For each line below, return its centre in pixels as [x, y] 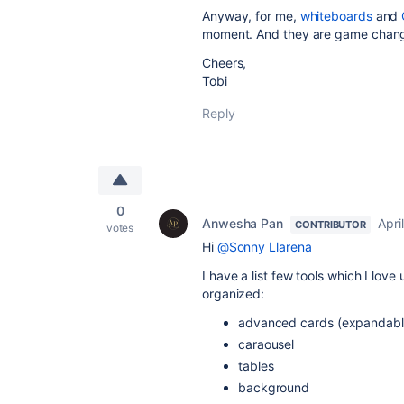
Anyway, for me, [251, 16]
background [274, 387]
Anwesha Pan [243, 223]
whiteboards [336, 16]
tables [256, 366]
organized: [234, 294]
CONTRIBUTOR [331, 225]
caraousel [266, 344]
